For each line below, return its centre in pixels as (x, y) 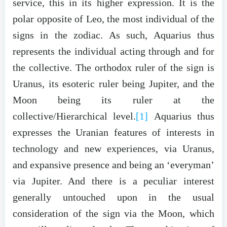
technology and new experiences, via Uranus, (113, 148)
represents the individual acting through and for (113, 51)
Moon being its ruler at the (113, 100)
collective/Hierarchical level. (74, 116)
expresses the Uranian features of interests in (113, 132)
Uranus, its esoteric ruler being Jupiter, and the (113, 83)
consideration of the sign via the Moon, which (113, 213)
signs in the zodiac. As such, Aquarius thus (113, 35)
